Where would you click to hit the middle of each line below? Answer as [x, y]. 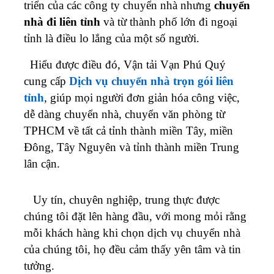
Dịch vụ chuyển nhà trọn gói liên [151, 81]
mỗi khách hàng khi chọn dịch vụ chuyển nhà [132, 232]
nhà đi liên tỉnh [62, 21]
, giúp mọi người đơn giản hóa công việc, [142, 97]
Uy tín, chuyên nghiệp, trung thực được [122, 199]
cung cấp [46, 81]
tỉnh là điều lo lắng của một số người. [112, 38]
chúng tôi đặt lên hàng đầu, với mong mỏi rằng [135, 216]
